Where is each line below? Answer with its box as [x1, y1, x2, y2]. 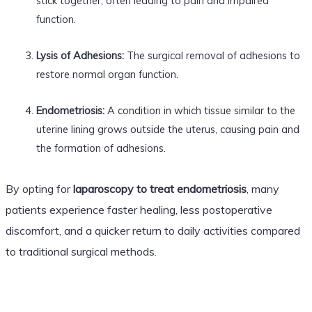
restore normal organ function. [36, 67, 178, 81]
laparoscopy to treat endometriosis [72, 181, 247, 196]
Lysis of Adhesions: [36, 48, 124, 62]
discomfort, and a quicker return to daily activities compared [5, 223, 300, 237]
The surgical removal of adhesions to [123, 48, 300, 62]
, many [246, 181, 279, 196]
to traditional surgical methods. [5, 244, 157, 258]
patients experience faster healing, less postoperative [5, 202, 272, 217]
